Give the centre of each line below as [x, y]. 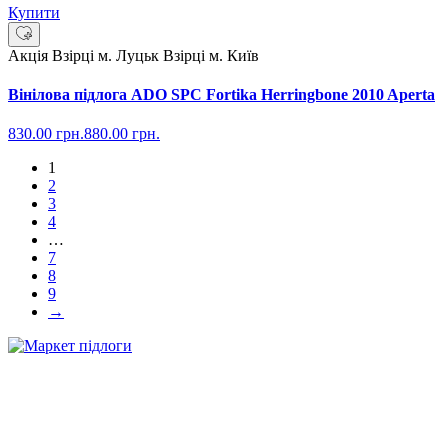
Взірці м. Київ [211, 55]
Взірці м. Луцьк [107, 55]
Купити [34, 12]
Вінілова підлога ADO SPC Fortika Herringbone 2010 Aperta [221, 94]
